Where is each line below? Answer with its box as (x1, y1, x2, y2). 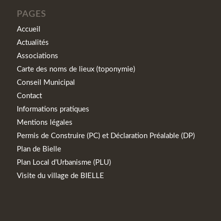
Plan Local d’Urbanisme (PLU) (16, 158, 111, 166)
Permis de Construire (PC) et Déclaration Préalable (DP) (16, 132, 195, 140)
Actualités (16, 38, 49, 46)
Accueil (16, 25, 40, 33)
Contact (16, 92, 42, 100)
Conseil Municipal (16, 78, 75, 86)
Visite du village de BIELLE (16, 172, 104, 180)
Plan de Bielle (16, 145, 61, 153)
